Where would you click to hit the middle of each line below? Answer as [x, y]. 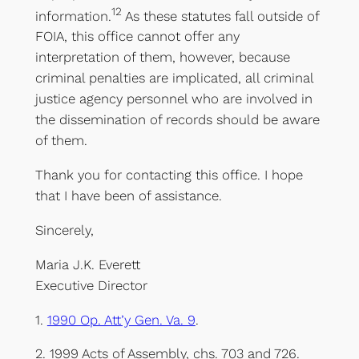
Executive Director [91, 285]
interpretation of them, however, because [162, 57]
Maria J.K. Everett [87, 264]
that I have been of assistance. [128, 196]
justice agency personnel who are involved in [173, 99]
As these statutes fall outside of [222, 16]
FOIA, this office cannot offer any [137, 36]
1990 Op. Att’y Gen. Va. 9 [121, 319]
